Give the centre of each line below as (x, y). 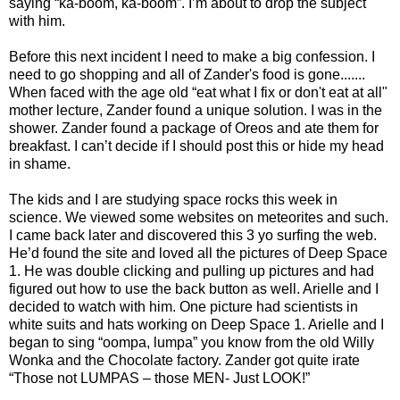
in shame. (40, 164)
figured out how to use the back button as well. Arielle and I (194, 289)
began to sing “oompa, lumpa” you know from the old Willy (192, 343)
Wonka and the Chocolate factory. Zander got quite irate (184, 361)
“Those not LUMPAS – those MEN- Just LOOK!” (159, 379)
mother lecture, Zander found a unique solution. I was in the (196, 111)
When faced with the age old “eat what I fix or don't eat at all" (198, 93)
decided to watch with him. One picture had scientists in (183, 307)
